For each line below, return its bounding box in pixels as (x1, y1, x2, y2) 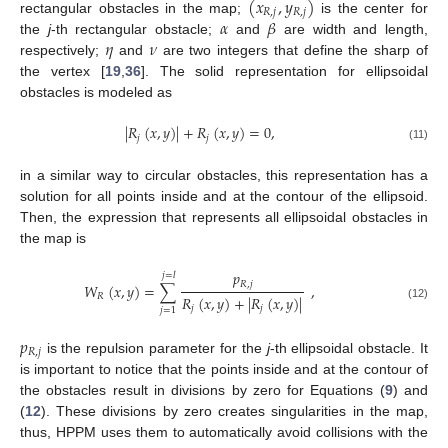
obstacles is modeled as (20, 84, 172, 101)
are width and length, (276, 21, 429, 38)
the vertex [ (20, 63, 105, 80)
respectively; (20, 42, 105, 59)
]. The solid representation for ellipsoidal (140, 63, 429, 80)
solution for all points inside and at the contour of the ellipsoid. (20, 187, 428, 204)
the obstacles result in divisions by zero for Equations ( (20, 382, 385, 399)
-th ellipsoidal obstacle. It (269, 339, 429, 356)
